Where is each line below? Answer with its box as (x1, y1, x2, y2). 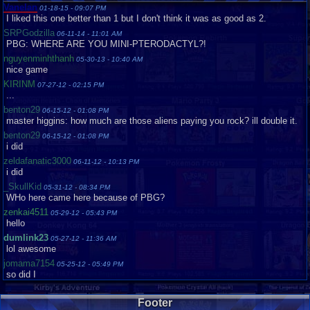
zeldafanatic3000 (3, 156, 71, 166)
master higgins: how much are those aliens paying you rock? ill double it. (3, 116, 298, 126)
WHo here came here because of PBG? (3, 192, 165, 203)
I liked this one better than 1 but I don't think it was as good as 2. (3, 13, 266, 24)
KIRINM (3, 79, 35, 89)
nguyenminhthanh (3, 53, 74, 64)
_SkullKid (3, 181, 42, 192)
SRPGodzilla (3, 28, 55, 38)
